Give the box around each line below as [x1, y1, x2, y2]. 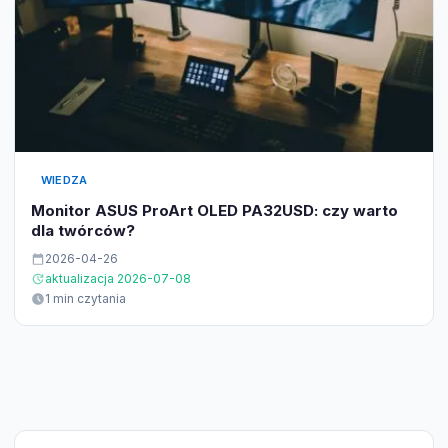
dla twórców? [31, 221, 135, 241]
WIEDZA [41, 173, 88, 188]
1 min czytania [45, 291, 126, 307]
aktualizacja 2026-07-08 [45, 271, 191, 287]
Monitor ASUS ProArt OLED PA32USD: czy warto [31, 201, 398, 221]
